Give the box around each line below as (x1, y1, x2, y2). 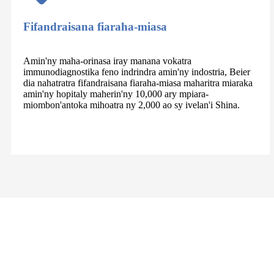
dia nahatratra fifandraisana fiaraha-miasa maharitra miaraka (23, 77, 253, 88)
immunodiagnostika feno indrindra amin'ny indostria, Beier (23, 66, 250, 77)
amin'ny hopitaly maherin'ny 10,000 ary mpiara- (23, 88, 209, 99)
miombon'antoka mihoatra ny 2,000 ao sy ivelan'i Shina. (23, 99, 240, 110)
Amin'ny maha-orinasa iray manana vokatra (23, 55, 191, 66)
